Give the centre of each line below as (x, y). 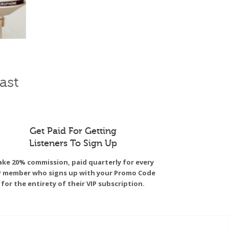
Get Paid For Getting (73, 131)
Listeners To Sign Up (73, 143)
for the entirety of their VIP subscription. (73, 184)
